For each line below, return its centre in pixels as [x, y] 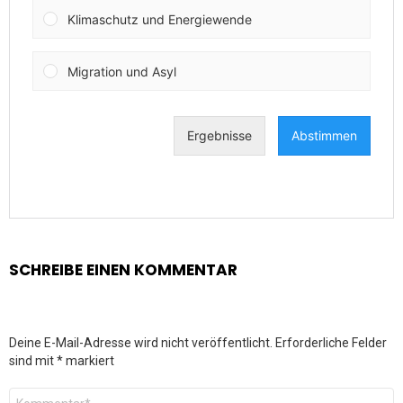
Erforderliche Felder [331, 343]
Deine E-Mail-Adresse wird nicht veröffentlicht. [141, 343]
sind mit [33, 361]
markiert [89, 361]
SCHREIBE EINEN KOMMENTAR [123, 270]
